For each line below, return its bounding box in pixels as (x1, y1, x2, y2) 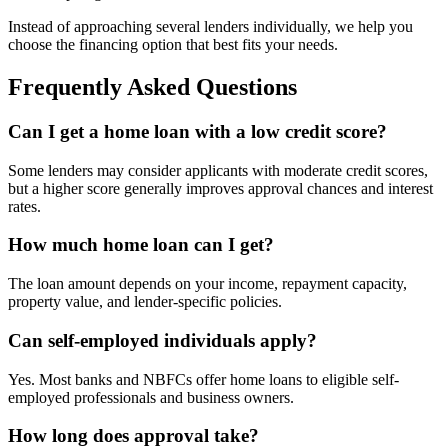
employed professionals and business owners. (8, 388, 294, 406)
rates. (8, 197, 41, 215)
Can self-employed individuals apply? (8, 329, 317, 351)
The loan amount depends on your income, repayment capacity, (8, 275, 407, 293)
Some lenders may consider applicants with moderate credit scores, (8, 161, 428, 179)
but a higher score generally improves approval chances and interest (8, 179, 433, 197)
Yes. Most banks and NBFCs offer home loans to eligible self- (8, 370, 399, 388)
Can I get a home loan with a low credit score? (8, 120, 387, 142)
